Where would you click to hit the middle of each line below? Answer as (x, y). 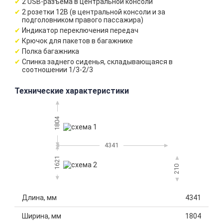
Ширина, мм (42, 216)
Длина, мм (39, 198)
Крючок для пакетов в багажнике (77, 41)
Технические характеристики (72, 91)
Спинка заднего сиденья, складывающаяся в (97, 62)
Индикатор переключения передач (80, 30)
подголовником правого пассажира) (83, 20)
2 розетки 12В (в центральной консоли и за (94, 12)
